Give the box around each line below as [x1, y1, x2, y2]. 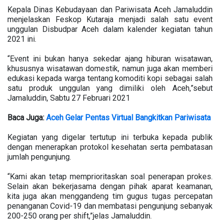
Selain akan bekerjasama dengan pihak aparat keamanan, [7, 182, 213, 191]
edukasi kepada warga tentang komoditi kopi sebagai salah [7, 74, 213, 83]
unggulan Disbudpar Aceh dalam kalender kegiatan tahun [7, 25, 213, 34]
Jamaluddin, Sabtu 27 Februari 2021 [7, 93, 130, 103]
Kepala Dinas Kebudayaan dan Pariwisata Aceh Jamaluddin [7, 5, 213, 14]
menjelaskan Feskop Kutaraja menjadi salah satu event [7, 15, 213, 24]
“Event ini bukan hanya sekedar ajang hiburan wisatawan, [7, 54, 213, 63]
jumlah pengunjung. [7, 152, 71, 162]
